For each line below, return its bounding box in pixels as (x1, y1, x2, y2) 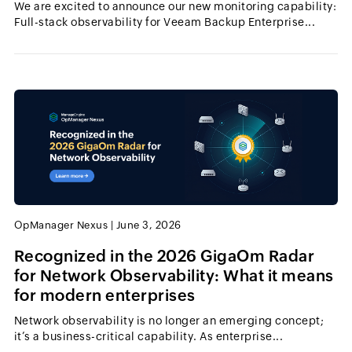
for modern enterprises (13, 285, 196, 304)
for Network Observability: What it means (13, 266, 334, 284)
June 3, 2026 (115, 218, 181, 231)
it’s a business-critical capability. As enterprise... (13, 329, 284, 343)
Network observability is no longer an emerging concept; (13, 313, 324, 327)
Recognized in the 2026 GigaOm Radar (13, 246, 315, 265)
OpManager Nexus (13, 218, 108, 231)
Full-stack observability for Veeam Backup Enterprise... (13, 15, 316, 28)
